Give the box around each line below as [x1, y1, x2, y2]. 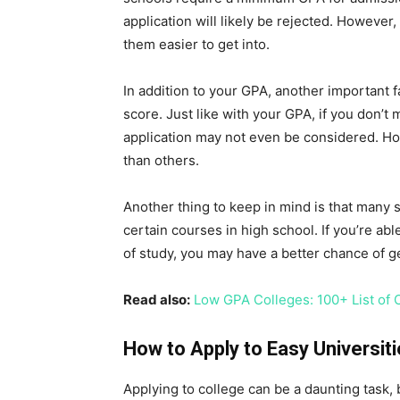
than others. [123, 152, 199, 169]
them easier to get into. [123, 36, 270, 53]
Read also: [123, 291, 190, 308]
